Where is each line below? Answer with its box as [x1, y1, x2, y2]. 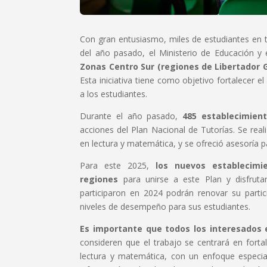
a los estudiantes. [80, 88, 148, 100]
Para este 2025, [80, 160, 150, 172]
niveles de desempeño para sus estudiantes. [80, 201, 251, 213]
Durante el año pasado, [80, 110, 182, 122]
